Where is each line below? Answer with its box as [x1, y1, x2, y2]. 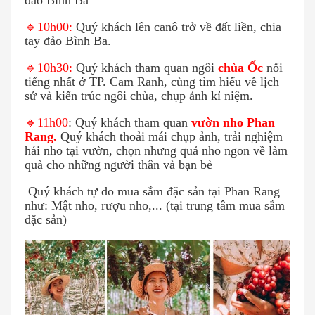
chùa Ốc [218, 60, 263, 75]
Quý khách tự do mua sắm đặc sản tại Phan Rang [25, 184, 280, 199]
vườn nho [191, 115, 243, 130]
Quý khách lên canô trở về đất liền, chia [72, 20, 281, 34]
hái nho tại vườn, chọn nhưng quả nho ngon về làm [25, 143, 288, 158]
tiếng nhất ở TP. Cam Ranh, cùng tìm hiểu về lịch [25, 75, 279, 89]
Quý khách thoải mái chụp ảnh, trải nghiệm [60, 129, 283, 144]
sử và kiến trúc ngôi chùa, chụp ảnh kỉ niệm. [25, 89, 253, 103]
